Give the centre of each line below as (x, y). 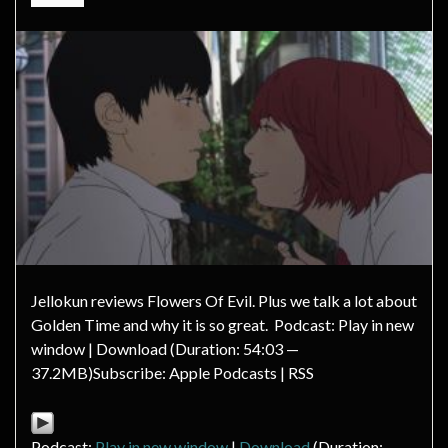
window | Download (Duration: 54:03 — (165, 349)
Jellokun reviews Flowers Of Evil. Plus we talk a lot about (224, 301)
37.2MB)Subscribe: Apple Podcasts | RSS (172, 373)
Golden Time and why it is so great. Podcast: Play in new (222, 325)
